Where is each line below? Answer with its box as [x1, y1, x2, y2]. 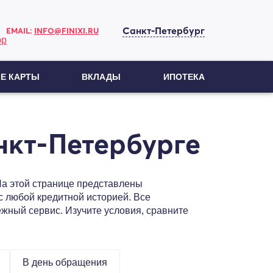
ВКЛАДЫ [82, 72, 121, 82]
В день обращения [23, 257, 107, 268]
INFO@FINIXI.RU [34, 26, 99, 35]
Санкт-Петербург [122, 24, 205, 37]
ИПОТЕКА [163, 72, 205, 82]
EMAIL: [5, 26, 34, 35]
